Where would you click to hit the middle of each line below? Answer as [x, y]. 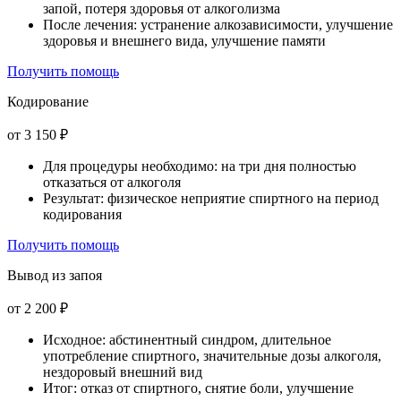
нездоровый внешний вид [123, 372]
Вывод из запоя [55, 276]
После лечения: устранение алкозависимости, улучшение [218, 25]
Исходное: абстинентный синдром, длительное [187, 340]
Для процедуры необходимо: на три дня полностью [200, 166]
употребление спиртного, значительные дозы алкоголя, [212, 356]
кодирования [82, 215]
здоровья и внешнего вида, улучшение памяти [184, 41]
